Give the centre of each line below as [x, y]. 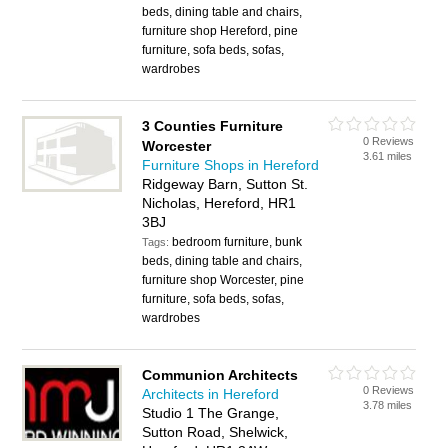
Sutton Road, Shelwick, [215, 432]
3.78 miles [388, 405]
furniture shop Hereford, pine [220, 31]
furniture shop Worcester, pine [223, 280]
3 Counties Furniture [213, 126]
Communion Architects [220, 375]
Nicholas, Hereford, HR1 [219, 203]
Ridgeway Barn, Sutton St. [225, 184]
